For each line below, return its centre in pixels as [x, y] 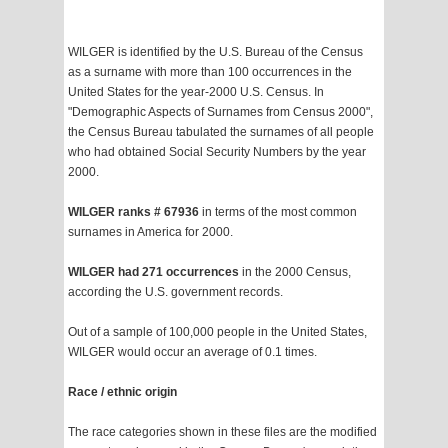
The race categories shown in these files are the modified [222, 432]
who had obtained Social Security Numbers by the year [217, 152]
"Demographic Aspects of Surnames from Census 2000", [220, 112]
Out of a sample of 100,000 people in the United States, [217, 332]
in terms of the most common [279, 212]
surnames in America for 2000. [150, 232]
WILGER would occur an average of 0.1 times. [192, 352]
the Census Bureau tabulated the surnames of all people [221, 132]
